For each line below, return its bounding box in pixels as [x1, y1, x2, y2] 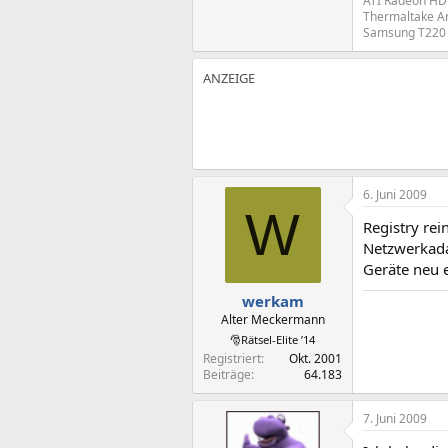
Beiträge [203, 365, 251, 383]
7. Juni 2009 [363, 409, 427, 427]
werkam [241, 290, 304, 311]
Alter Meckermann [220, 310, 325, 328]
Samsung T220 [363, 24, 446, 41]
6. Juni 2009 [363, 186, 427, 203]
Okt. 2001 [289, 349, 342, 367]
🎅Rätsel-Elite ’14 [230, 331, 315, 347]
